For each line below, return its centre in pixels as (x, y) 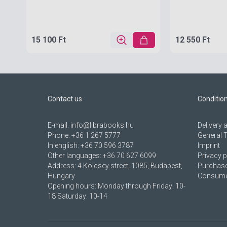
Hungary (61, 176)
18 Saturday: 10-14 (78, 196)
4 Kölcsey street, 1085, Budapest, (130, 166)
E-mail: (59, 125)
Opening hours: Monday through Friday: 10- (117, 186)
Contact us (65, 99)
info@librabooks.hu (102, 125)
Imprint (209, 145)
